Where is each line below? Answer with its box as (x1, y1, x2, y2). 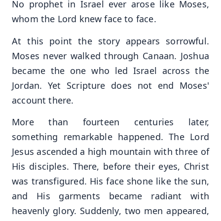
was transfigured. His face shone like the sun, (12, 175, 209, 187)
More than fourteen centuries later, (12, 116, 209, 128)
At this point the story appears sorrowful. (12, 35, 209, 47)
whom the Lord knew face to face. (12, 13, 156, 25)
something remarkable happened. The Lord (12, 131, 209, 143)
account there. (12, 94, 74, 106)
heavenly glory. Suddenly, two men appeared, (12, 205, 209, 217)
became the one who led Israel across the (12, 64, 209, 76)
